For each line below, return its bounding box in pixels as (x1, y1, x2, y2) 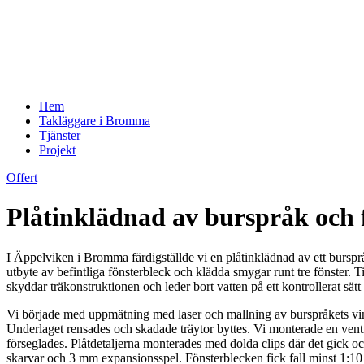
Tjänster (39, 128, 80, 142)
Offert (6, 171, 37, 184)
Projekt (39, 143, 76, 157)
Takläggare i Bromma (39, 114, 150, 128)
